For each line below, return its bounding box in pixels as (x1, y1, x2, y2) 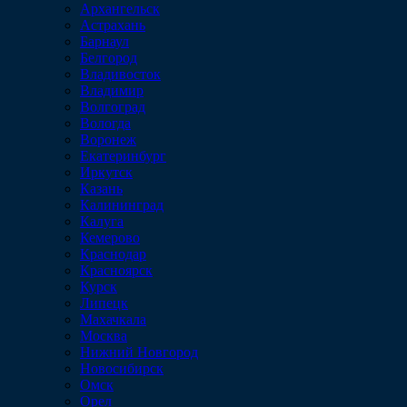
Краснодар (80, 246, 146, 262)
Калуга (80, 213, 124, 229)
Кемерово (80, 230, 140, 245)
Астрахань (80, 17, 145, 33)
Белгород (80, 50, 137, 65)
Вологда (80, 115, 131, 131)
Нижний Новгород (80, 344, 198, 360)
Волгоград (80, 99, 145, 114)
